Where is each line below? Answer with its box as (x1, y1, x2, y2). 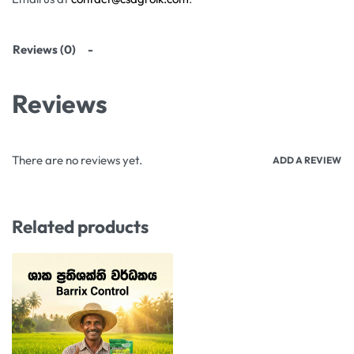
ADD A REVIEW (273, 153, 341, 166)
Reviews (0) (13, 41, 76, 57)
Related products (12, 214, 149, 238)
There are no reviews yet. (12, 153, 142, 168)
